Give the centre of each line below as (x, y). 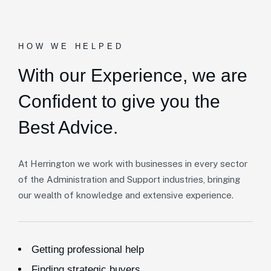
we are (220, 75)
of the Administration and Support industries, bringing (129, 179)
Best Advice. (68, 127)
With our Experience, (105, 75)
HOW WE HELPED (71, 46)
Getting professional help (88, 250)
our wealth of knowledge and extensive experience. (126, 195)
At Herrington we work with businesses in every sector (133, 164)
